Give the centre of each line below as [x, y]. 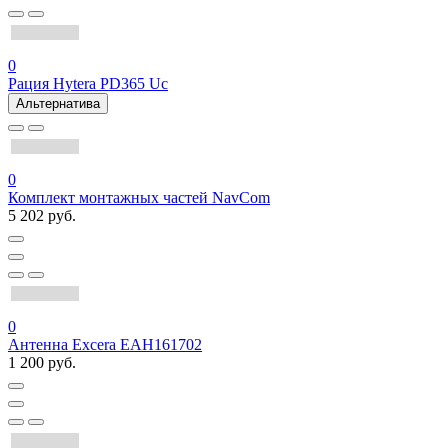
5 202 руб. [42, 216]
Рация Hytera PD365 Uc [88, 84]
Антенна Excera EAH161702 [105, 345]
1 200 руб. [42, 363]
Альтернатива [58, 104]
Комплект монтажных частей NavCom [139, 198]
